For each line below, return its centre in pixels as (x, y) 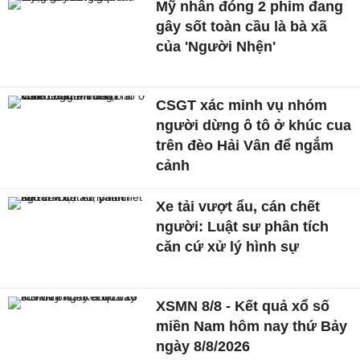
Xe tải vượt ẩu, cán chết (238, 207)
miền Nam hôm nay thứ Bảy (252, 327)
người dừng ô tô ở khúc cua (254, 126)
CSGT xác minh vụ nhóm (242, 106)
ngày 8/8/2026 (203, 347)
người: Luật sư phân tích (243, 227)
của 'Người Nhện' (216, 46)
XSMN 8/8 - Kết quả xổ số (243, 307)
